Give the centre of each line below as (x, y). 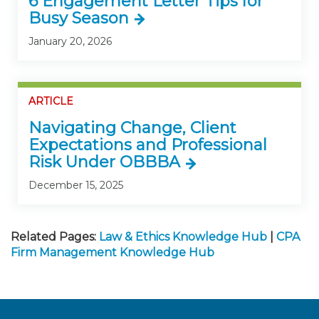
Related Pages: (53, 237)
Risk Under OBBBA (104, 162)
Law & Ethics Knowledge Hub (183, 237)
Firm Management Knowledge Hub (113, 253)
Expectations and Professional (148, 145)
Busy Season (79, 18)
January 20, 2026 (70, 41)
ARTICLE (51, 101)
